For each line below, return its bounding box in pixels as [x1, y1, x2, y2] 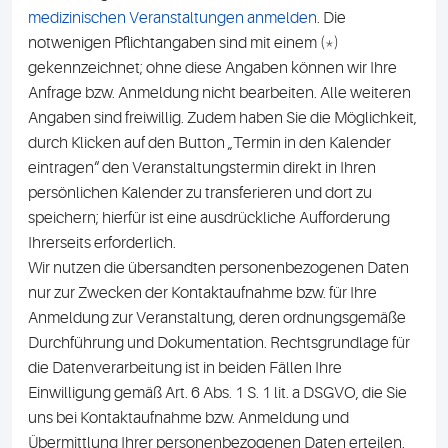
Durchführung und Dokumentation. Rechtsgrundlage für [28, 334, 410, 352]
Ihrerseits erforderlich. [28, 234, 176, 252]
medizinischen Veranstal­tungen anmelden [28, 9, 317, 27]
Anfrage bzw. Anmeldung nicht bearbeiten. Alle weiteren [28, 84, 411, 102]
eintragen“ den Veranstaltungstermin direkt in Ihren [28, 159, 376, 177]
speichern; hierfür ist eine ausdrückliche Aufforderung [28, 209, 390, 227]
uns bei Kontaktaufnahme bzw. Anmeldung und [28, 409, 349, 427]
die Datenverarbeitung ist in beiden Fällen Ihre [28, 359, 342, 377]
